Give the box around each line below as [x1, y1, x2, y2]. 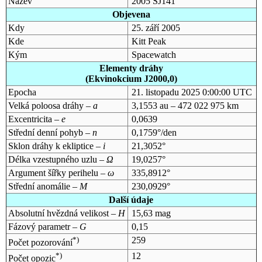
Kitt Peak [131, 36, 166, 46]
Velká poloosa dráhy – [8, 100, 93, 111]
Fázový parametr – [8, 221, 80, 232]
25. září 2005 [131, 22, 180, 33]
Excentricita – [8, 113, 61, 124]
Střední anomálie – [8, 181, 80, 191]
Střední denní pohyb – [8, 127, 92, 137]
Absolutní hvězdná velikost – [8, 208, 118, 218]
